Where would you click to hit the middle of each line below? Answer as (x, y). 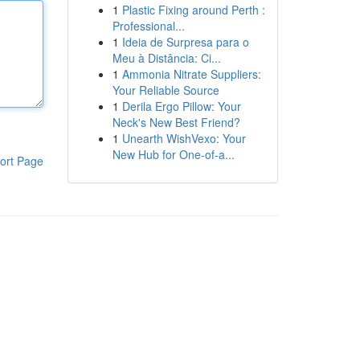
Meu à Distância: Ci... (166, 58)
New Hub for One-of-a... (173, 154)
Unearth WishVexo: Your (184, 138)
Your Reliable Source (166, 90)
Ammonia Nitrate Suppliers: (191, 74)
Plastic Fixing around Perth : (193, 10)
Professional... (148, 26)
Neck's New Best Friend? (176, 122)
